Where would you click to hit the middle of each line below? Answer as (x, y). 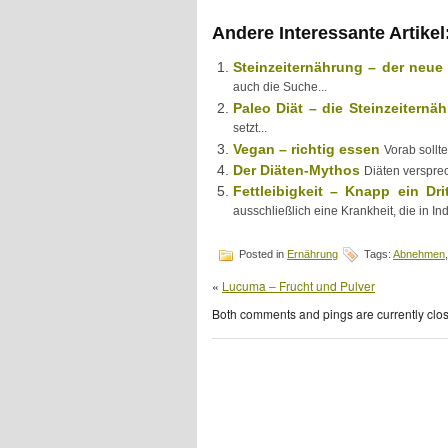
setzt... (250, 129)
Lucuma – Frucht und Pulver (298, 285)
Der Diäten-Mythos (296, 170)
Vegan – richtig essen (306, 149)
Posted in (261, 253)
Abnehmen (419, 253)
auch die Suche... (280, 88)
